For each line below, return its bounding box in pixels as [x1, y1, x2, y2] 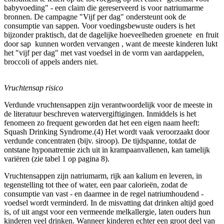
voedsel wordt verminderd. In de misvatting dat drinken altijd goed [4, 198, 213, 207]
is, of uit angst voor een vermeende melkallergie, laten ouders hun [4, 207, 210, 216]
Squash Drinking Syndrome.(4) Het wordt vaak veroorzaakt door [4, 127, 209, 136]
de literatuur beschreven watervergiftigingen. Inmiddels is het [4, 109, 196, 118]
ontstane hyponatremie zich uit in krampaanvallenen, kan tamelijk [4, 145, 210, 154]
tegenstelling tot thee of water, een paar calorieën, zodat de [4, 180, 187, 189]
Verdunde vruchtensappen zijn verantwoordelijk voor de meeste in [4, 100, 212, 109]
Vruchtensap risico [4, 83, 63, 92]
